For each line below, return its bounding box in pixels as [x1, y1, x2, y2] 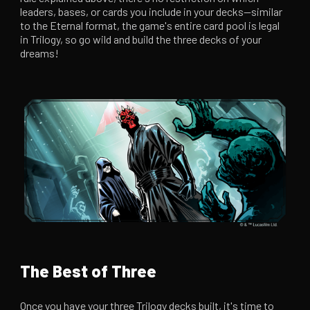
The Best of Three [20, 260, 157, 281]
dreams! [20, 46, 60, 60]
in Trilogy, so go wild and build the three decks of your [20, 33, 262, 46]
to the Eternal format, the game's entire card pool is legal [20, 19, 280, 33]
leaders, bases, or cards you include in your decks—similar [20, 5, 283, 19]
